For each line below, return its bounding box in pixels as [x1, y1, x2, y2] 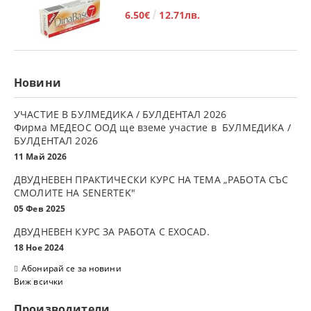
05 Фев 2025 [14, 202, 66, 215]
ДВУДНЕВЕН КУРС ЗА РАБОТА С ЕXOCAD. [14, 224, 210, 238]
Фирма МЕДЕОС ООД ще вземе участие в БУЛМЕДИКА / [14, 120, 291, 134]
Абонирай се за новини [22, 262, 121, 274]
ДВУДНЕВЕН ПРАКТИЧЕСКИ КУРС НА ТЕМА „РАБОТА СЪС [14, 172, 289, 186]
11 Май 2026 [14, 150, 67, 162]
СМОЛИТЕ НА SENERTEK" [14, 185, 138, 199]
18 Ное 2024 [14, 241, 65, 253]
